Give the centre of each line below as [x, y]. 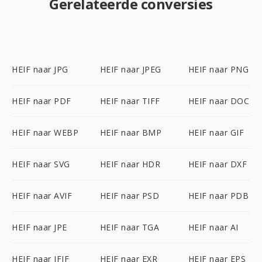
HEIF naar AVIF [42, 196]
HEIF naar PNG [218, 69]
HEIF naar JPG [40, 69]
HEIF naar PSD [130, 196]
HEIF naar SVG [41, 164]
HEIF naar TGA [130, 227]
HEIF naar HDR [130, 164]
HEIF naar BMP [131, 132]
